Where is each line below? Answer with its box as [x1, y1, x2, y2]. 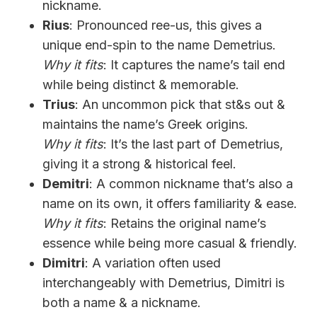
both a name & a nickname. [42, 294, 201, 310]
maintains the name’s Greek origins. [42, 116, 248, 132]
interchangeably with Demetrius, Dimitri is [42, 275, 284, 290]
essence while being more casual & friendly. [42, 235, 297, 250]
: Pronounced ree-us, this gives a [69, 17, 262, 33]
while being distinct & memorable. [42, 76, 239, 92]
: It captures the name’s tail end [103, 57, 285, 72]
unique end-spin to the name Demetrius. [42, 37, 276, 52]
